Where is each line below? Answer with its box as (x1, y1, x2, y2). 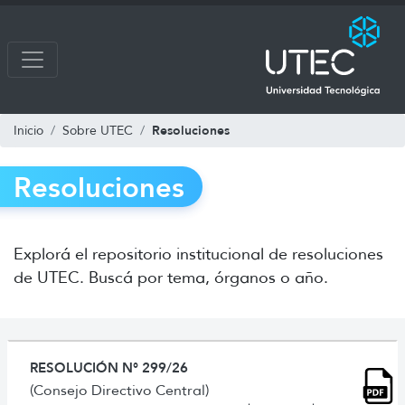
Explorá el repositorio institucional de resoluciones (14, 243, 383, 264)
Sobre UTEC (62, 122, 133, 138)
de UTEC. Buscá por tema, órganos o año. (14, 267, 328, 287)
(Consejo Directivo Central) (30, 381, 209, 399)
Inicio (14, 122, 43, 138)
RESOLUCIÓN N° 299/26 (30, 358, 188, 376)
